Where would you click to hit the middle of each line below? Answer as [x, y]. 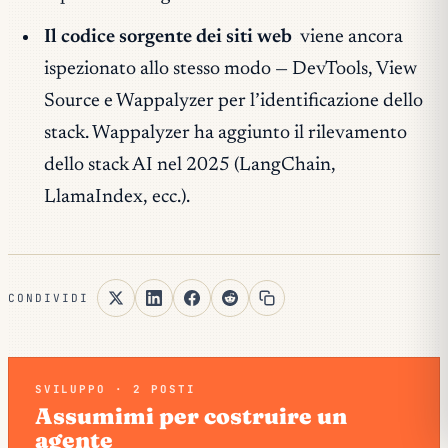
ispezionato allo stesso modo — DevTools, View [230, 70]
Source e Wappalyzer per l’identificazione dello [233, 102]
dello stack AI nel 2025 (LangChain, [189, 166]
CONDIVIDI [49, 298]
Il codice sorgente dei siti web [167, 38]
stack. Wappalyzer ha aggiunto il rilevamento [225, 134]
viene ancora [350, 38]
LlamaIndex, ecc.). [116, 198]
